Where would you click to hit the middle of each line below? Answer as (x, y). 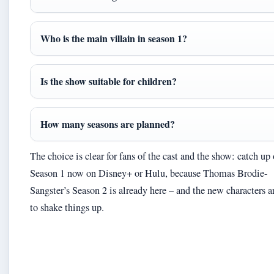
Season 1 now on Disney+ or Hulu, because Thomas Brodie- (149, 173)
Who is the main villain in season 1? (114, 38)
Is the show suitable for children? (109, 81)
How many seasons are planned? (108, 124)
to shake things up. (67, 207)
